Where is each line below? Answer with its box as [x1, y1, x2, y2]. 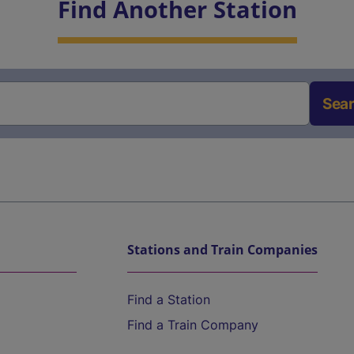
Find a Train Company [127, 317, 258, 333]
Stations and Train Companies [127, 241, 318, 258]
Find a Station [127, 292, 210, 307]
